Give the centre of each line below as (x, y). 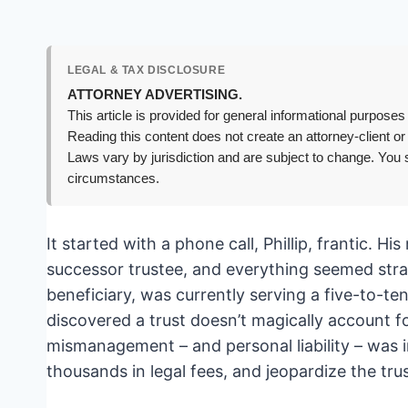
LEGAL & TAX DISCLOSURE (147, 71)
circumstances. (113, 179)
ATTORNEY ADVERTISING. (155, 95)
